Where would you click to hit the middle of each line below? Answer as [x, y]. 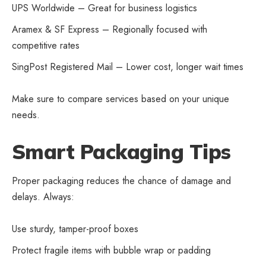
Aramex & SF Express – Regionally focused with [110, 30]
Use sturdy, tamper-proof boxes [75, 229]
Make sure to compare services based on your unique [121, 99]
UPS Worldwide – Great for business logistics [104, 8]
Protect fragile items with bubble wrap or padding [111, 250]
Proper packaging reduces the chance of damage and [121, 180]
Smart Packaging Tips [121, 152]
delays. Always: [43, 197]
